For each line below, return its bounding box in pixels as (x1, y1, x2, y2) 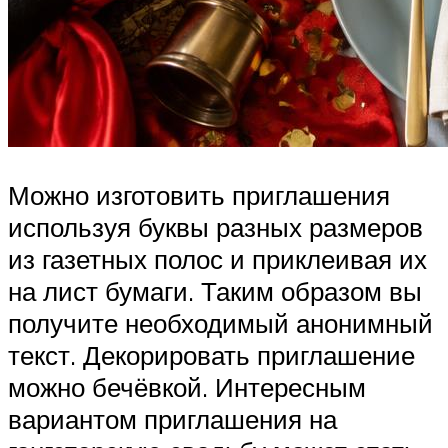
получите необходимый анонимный (8, 307, 433, 340)
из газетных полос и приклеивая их (8, 243, 427, 276)
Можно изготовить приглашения (8, 179, 390, 212)
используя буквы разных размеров (8, 211, 423, 244)
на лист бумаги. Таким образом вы (8, 275, 422, 308)
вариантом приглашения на (8, 403, 337, 436)
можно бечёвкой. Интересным (8, 371, 366, 404)
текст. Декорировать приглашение (8, 339, 415, 372)
